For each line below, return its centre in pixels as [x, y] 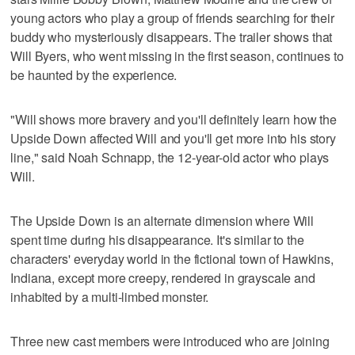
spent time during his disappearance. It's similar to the [157, 239]
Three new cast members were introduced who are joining [170, 341]
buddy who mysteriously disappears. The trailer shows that [172, 36]
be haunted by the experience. [94, 74]
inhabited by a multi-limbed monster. [110, 296]
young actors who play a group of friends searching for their [172, 17]
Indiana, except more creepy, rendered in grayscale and [163, 277]
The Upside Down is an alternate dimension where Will [162, 220]
